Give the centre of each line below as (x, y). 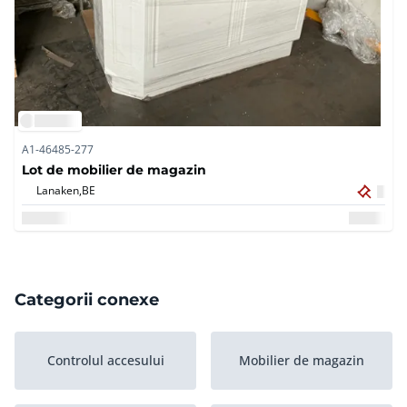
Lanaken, (59, 190)
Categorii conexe (87, 299)
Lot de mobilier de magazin (114, 170)
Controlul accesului (105, 361)
